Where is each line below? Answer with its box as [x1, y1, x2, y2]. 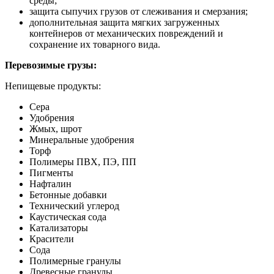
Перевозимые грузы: [5, 59, 97, 70]
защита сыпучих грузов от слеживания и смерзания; [29, 6, 248, 17]
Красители [29, 233, 74, 244]
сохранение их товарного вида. [29, 39, 160, 50]
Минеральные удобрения [29, 134, 134, 145]
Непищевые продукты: [5, 80, 101, 91]
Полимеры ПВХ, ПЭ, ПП [29, 156, 136, 167]
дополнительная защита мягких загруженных [29, 17, 220, 28]
